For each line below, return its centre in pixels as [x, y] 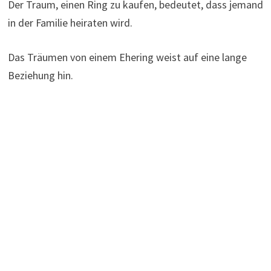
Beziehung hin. [40, 75]
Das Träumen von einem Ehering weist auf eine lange [127, 57]
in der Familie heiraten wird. [70, 22]
